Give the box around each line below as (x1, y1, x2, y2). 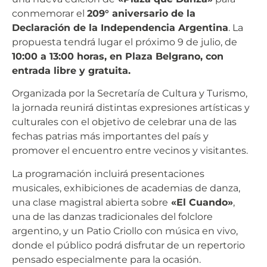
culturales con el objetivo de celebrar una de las (12, 116, 237, 128)
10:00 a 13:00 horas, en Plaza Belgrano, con (12, 50, 223, 62)
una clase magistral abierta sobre (12, 196, 168, 208)
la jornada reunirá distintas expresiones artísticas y (12, 102, 250, 114)
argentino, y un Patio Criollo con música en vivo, (12, 225, 238, 237)
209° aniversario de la (87, 7, 195, 19)
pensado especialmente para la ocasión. (12, 253, 201, 265)
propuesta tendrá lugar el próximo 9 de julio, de (12, 36, 237, 48)
